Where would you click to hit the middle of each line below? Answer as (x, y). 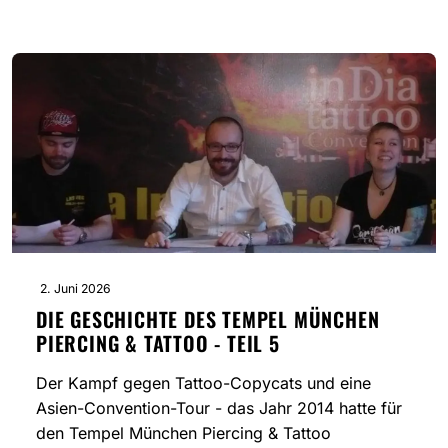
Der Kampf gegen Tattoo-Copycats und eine (203, 383)
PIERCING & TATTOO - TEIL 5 (158, 343)
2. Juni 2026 (75, 289)
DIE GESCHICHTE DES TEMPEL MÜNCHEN (208, 319)
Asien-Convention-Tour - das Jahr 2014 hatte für (219, 408)
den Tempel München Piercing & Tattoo (183, 433)
